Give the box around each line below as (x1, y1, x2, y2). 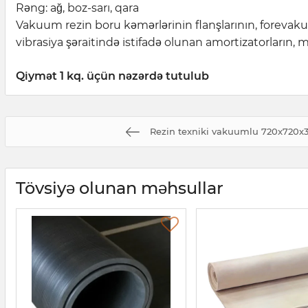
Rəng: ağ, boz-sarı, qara (16, 1, 139, 15)
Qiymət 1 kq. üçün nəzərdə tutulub (16, 69, 209, 83)
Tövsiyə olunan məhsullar (16, 178, 223, 199)
